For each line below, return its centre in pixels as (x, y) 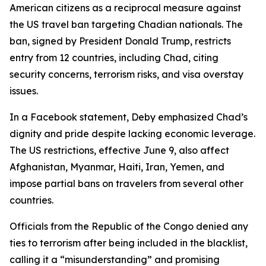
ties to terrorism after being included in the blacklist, (129, 243)
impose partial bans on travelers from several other (126, 183)
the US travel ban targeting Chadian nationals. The (126, 24)
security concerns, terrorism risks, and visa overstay (126, 74)
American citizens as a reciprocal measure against (125, 8)
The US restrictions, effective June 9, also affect (119, 150)
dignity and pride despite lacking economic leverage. (132, 134)
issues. (24, 91)
